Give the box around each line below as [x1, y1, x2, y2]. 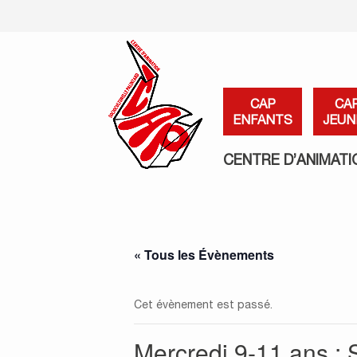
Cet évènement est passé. [134, 298, 273, 311]
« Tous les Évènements [134, 245, 274, 264]
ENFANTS [233, 112, 292, 127]
